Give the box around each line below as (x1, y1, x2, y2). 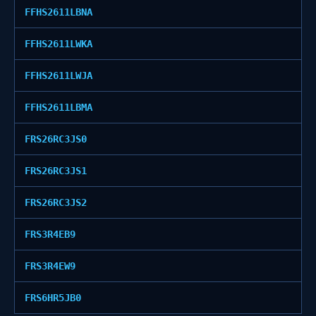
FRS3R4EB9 (25, 229, 75, 240)
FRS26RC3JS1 (25, 165, 87, 176)
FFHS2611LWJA (25, 70, 92, 81)
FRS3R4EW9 (25, 260, 75, 272)
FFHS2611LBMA (25, 102, 92, 113)
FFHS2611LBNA (25, 6, 92, 18)
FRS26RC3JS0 (25, 133, 87, 145)
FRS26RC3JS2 (25, 197, 87, 208)
